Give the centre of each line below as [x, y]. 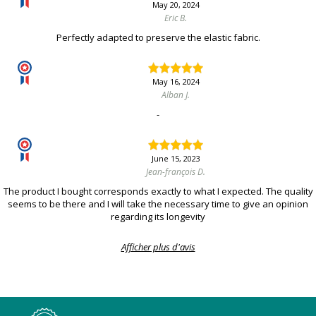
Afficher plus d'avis [158, 247]
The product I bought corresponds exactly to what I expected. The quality [158, 192]
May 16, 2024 [176, 82]
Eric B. [176, 18]
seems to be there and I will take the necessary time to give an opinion [158, 204]
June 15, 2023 [176, 159]
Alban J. [176, 95]
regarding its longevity [158, 217]
